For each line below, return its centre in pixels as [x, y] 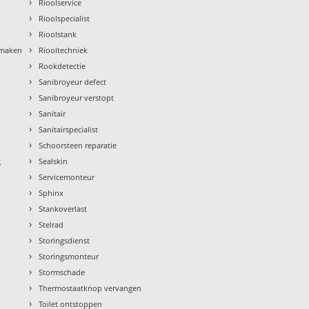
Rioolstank [58, 34]
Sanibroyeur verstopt [77, 98]
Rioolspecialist [64, 19]
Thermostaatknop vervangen [90, 288]
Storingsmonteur [69, 257]
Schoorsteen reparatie [78, 146]
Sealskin [53, 161]
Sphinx [51, 193]
